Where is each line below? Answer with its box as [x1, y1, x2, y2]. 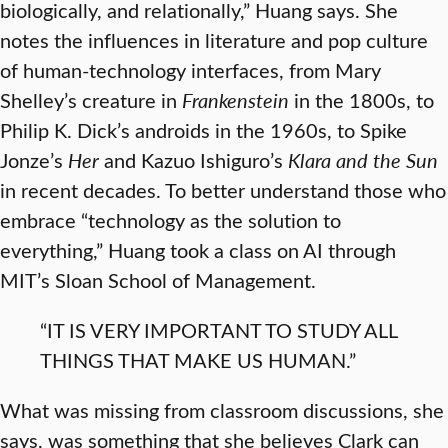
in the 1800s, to [289, 86, 434, 113]
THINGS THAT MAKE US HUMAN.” [40, 346, 356, 373]
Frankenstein [182, 86, 289, 113]
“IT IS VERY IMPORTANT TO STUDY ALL [40, 316, 397, 343]
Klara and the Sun [288, 146, 438, 173]
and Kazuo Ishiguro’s [99, 146, 288, 173]
